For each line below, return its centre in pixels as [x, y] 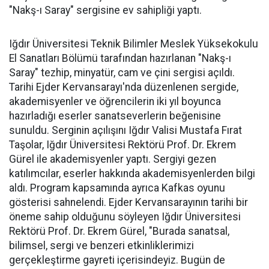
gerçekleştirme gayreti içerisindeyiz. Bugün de [117, 260]
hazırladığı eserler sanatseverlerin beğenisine [115, 116]
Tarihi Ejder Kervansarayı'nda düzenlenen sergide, [124, 87]
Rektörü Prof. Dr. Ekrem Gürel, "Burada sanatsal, [119, 231]
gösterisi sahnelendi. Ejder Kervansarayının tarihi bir [128, 202]
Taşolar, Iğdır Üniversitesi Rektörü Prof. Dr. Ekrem [122, 145]
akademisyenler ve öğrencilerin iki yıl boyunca [115, 101]
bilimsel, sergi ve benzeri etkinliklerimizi [101, 246]
